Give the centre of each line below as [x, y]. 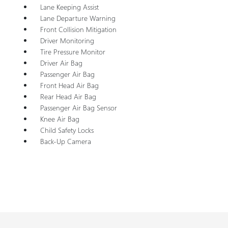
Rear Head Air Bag [68, 96]
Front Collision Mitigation [78, 29]
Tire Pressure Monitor [73, 51]
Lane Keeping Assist [69, 7]
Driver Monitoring [67, 40]
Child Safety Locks [67, 130]
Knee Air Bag [60, 119]
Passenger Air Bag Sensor [78, 107]
